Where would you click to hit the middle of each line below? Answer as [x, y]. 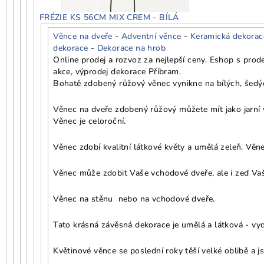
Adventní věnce [151, 36]
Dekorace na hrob [131, 48]
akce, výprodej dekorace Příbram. [117, 71]
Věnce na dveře [83, 36]
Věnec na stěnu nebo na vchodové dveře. [134, 199]
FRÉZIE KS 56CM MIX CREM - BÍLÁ [109, 18]
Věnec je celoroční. [90, 121]
